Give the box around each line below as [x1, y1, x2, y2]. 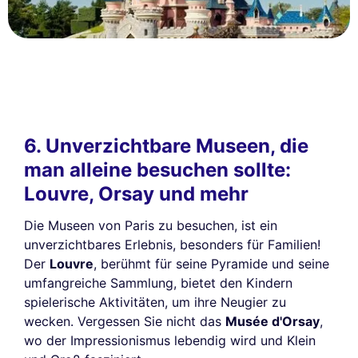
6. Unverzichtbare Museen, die [24, 133, 308, 157]
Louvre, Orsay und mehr [24, 181, 249, 205]
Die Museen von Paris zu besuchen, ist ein [24, 217, 277, 233]
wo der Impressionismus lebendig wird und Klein [24, 332, 316, 348]
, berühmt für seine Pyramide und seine [93, 255, 329, 272]
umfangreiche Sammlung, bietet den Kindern [24, 274, 292, 291]
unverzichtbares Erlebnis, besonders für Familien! [24, 236, 320, 253]
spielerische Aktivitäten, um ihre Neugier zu [24, 293, 286, 310]
